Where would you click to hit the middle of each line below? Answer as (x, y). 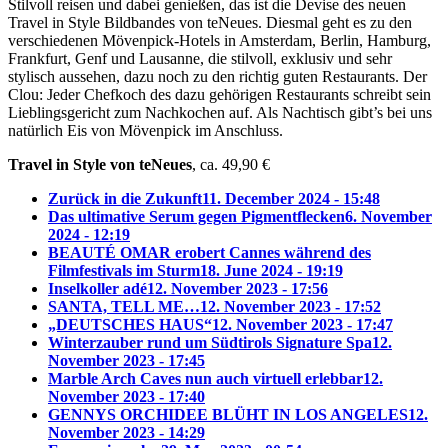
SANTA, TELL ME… (124, 306)
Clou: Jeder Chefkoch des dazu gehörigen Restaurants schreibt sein (219, 94)
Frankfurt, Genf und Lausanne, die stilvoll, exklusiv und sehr (200, 58)
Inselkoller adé (97, 288)
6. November (388, 216)
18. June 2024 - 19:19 (271, 270)
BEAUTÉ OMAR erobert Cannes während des (209, 252)
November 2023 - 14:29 (126, 432)
